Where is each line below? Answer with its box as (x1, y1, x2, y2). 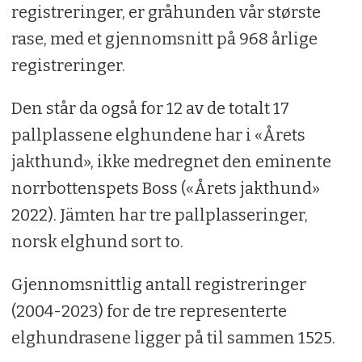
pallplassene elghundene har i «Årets (11, 125, 305, 145)
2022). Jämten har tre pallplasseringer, (11, 205, 308, 225)
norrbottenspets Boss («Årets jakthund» (11, 179, 320, 199)
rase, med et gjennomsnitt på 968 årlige (11, 29, 318, 49)
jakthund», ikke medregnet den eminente (11, 152, 331, 172)
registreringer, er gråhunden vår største (11, 2, 321, 23)
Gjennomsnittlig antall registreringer (11, 275, 306, 295)
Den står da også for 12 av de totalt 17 (11, 99, 289, 119)
